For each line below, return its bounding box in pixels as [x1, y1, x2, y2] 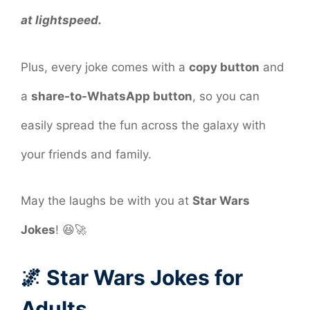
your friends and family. [21, 147, 152, 161]
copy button [189, 60, 259, 74]
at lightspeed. [21, 13, 102, 28]
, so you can [192, 89, 259, 103]
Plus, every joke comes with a [21, 60, 189, 74]
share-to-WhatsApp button [31, 89, 192, 103]
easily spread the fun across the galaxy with [21, 118, 266, 132]
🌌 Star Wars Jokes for [21, 264, 243, 290]
